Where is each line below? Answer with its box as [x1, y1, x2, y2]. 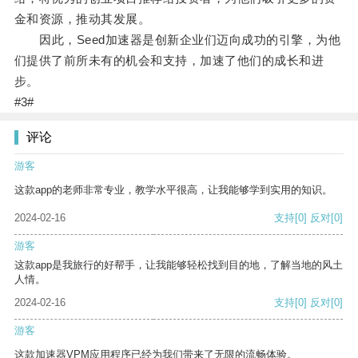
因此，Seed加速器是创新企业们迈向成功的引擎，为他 [14, 33, 341, 47]
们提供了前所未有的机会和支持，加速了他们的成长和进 [14, 54, 324, 68]
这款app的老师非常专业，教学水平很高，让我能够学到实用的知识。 [14, 184, 332, 197]
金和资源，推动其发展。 [14, 12, 151, 26]
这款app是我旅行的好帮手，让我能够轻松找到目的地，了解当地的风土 [14, 259, 343, 272]
